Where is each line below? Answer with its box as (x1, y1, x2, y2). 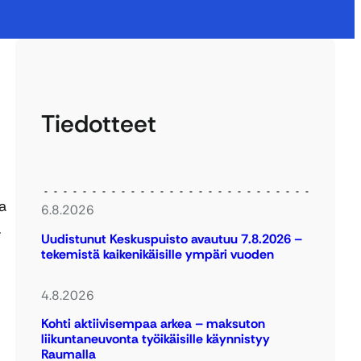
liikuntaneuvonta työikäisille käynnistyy (41, 330, 271, 348)
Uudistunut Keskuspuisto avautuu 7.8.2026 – (41, 230, 303, 247)
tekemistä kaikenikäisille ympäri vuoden (41, 245, 275, 263)
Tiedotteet (41, 108, 157, 140)
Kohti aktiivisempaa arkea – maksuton (41, 315, 266, 333)
